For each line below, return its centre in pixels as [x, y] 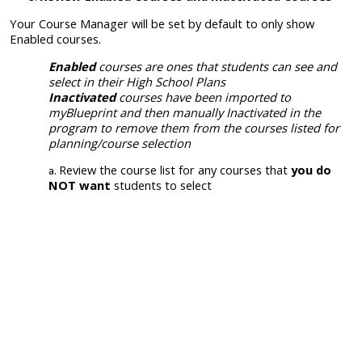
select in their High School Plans [137, 81]
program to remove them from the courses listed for [194, 127]
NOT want [80, 185]
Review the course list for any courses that [175, 170]
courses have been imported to [205, 97]
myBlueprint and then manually [137, 112]
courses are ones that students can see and [216, 66]
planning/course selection [120, 143]
